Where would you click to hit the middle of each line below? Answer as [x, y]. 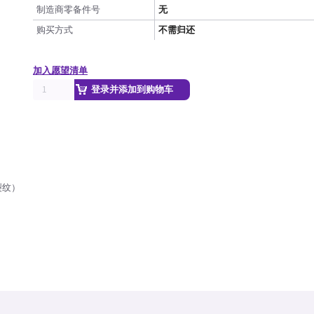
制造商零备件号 [68, 9]
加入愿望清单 [60, 70]
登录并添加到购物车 [132, 89]
